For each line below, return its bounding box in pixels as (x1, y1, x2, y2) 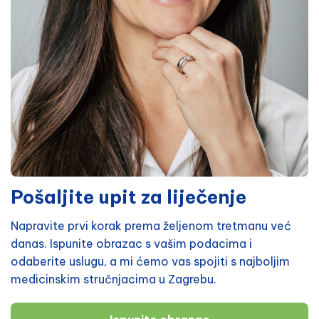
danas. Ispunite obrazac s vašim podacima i (11, 236, 252, 251)
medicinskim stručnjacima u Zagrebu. (11, 271, 216, 286)
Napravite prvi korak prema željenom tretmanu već (11, 218, 291, 233)
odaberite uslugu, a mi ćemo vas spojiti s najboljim (11, 253, 290, 268)
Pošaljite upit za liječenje (11, 184, 246, 209)
